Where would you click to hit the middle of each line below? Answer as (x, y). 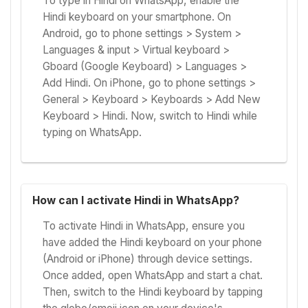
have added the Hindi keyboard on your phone (153, 242)
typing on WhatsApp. (92, 133)
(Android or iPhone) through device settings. (148, 258)
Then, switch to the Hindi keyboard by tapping (153, 291)
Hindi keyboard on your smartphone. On (137, 17)
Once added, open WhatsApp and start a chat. (153, 275)
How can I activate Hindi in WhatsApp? (135, 201)
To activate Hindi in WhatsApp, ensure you (144, 225)
